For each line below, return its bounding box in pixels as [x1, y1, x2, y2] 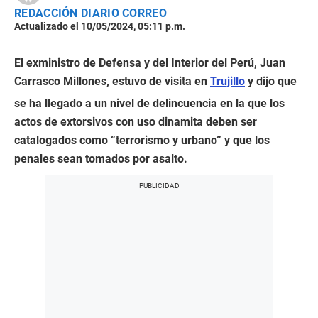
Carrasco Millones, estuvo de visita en [14, 75, 210, 89]
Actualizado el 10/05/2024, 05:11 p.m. [14, 21, 185, 33]
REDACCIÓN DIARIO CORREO [14, 6, 167, 21]
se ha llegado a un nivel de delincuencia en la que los [14, 97, 285, 111]
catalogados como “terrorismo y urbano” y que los [14, 133, 270, 148]
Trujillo [210, 75, 245, 89]
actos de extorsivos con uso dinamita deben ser [14, 115, 257, 129]
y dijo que [245, 75, 297, 89]
